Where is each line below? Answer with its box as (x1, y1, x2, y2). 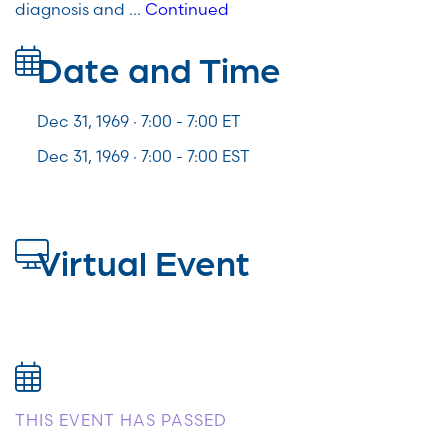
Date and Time (37, 46, 281, 90)
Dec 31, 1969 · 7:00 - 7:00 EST (37, 146, 250, 167)
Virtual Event (37, 239, 250, 283)
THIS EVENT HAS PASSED (15, 410, 227, 431)
